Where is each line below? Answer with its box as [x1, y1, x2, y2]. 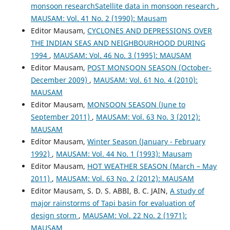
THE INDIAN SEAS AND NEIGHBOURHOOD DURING [30, 37, 205, 48]
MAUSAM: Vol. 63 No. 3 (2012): [95, 111, 200, 122]
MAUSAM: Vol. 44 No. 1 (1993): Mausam [55, 148, 192, 159]
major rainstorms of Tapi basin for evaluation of [30, 198, 195, 208]
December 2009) [30, 74, 89, 85]
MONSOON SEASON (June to [87, 99, 185, 109]
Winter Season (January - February [87, 136, 205, 146]
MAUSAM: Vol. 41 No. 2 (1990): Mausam [30, 13, 167, 23]
